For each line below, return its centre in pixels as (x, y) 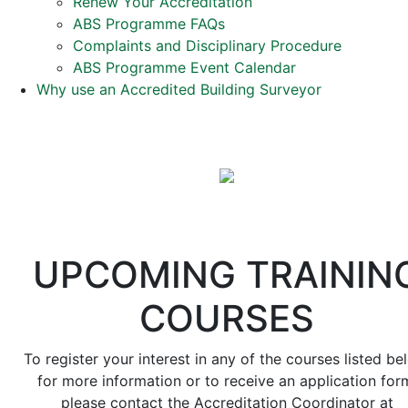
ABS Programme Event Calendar (184, 67)
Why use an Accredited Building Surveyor (179, 89)
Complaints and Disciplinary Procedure (207, 46)
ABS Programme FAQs (149, 24)
